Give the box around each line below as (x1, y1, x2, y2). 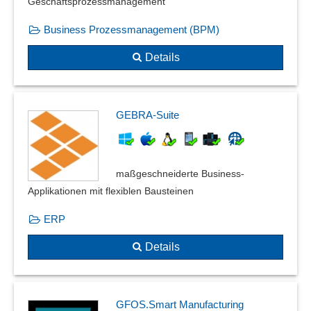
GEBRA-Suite (116, 109, 179, 121)
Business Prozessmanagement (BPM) (44, 24, 219, 35)
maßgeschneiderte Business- (116, 168, 244, 180)
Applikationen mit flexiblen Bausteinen (28, 185, 194, 197)
